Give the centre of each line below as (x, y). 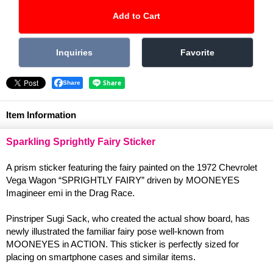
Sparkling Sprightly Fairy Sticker (81, 141)
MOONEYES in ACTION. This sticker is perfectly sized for (122, 244)
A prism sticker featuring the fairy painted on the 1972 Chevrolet (132, 167)
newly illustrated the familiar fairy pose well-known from (115, 231)
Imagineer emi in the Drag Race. (70, 193)
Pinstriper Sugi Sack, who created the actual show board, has (128, 218)
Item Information (41, 115)
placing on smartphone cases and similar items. (101, 257)
